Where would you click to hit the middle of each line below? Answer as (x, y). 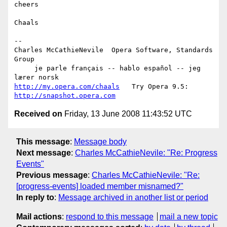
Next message (44, 153)
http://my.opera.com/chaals (67, 87)
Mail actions (39, 216)
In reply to (35, 197)
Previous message (52, 175)
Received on (38, 114)
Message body (100, 141)
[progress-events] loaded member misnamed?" (100, 186)
